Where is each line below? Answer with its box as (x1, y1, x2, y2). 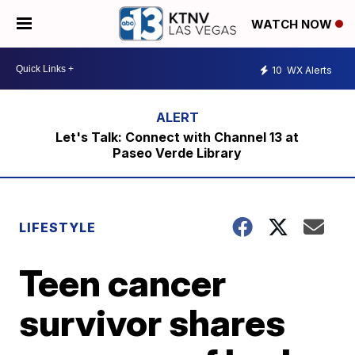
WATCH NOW (251, 17, 335, 32)
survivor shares (19, 300, 286, 345)
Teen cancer (19, 261, 227, 305)
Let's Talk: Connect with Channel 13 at (55, 129, 300, 145)
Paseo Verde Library (113, 145, 242, 161)
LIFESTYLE (19, 219, 97, 235)
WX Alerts (284, 63, 332, 76)
